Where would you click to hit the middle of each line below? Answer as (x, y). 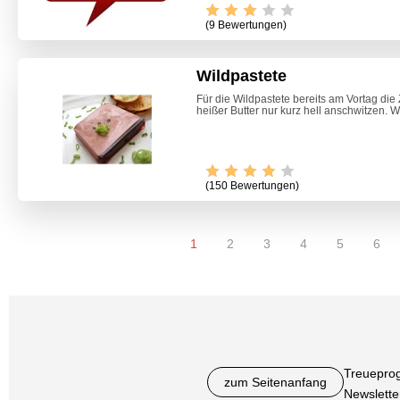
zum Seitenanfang (275, 383)
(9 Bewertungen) (246, 25)
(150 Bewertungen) (252, 186)
